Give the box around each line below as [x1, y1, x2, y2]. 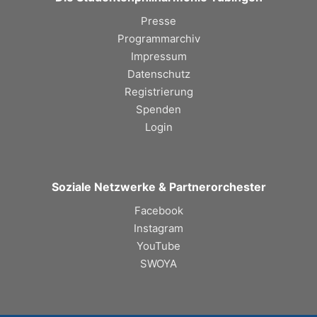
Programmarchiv [117, 32, 200, 46]
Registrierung [124, 85, 193, 99]
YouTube [137, 239, 180, 253]
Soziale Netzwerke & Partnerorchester [51, 180, 266, 195]
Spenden [136, 103, 181, 117]
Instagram [134, 221, 183, 236]
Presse [141, 14, 176, 28]
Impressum [130, 50, 187, 64]
